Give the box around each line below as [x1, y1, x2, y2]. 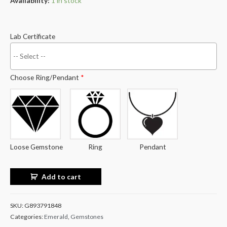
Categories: [10, 213, 44, 221]
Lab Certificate [10, 32, 55, 41]
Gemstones [70, 213, 103, 221]
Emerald [44, 213, 68, 221]
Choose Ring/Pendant [10, 73, 81, 82]
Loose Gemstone [10, 142, 63, 152]
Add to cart [42, 172, 82, 181]
